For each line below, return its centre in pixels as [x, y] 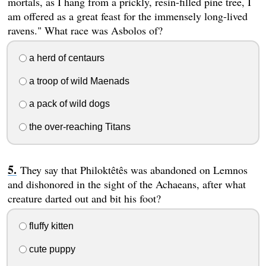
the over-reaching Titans [78, 127]
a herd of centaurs [65, 58]
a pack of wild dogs [68, 104]
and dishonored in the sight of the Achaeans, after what [126, 184]
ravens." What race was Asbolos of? [85, 31]
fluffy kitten [50, 226]
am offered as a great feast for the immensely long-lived [127, 16]
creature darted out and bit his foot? [84, 199]
